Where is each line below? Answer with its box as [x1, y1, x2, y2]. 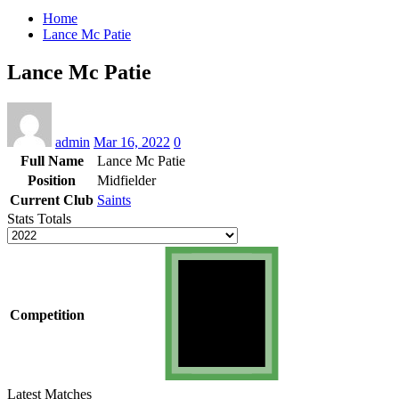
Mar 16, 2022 [94, 134, 170, 150]
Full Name [20, 152, 84, 168]
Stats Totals [7, 210, 71, 226]
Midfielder [97, 172, 156, 188]
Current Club [10, 191, 94, 208]
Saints [97, 191, 131, 208]
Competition [10, 306, 85, 322]
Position [28, 172, 76, 188]
